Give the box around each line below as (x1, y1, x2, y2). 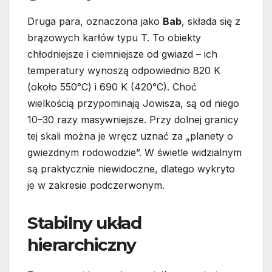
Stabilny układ (27, 212, 141, 234)
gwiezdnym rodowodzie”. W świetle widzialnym (27, 146, 242, 159)
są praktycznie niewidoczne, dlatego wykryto (27, 163, 235, 175)
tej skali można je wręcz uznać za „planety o (27, 130, 233, 143)
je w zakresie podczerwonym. (27, 179, 165, 192)
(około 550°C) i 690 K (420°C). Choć (27, 81, 197, 93)
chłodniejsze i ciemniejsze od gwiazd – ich (27, 48, 217, 61)
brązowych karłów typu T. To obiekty (27, 32, 201, 44)
